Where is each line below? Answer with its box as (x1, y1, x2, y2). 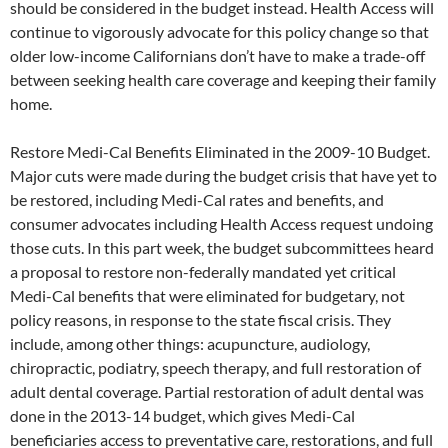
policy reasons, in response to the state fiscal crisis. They (10, 310, 391, 330)
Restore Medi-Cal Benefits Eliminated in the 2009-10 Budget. (10, 142, 430, 162)
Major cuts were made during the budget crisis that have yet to (10, 166, 437, 186)
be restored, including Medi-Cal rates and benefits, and (10, 190, 384, 210)
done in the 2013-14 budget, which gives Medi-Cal (10, 406, 355, 426)
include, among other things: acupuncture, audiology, (10, 334, 370, 354)
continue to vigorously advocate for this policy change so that (10, 22, 429, 42)
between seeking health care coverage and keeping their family (10, 70, 436, 90)
